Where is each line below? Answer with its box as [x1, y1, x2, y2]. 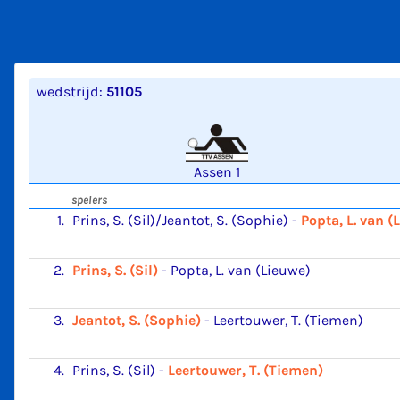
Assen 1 [193, 163, 240, 180]
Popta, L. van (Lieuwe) [171, 262, 311, 279]
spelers [71, 193, 107, 206]
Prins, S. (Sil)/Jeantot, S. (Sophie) [72, 212, 288, 229]
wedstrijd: [37, 83, 106, 100]
